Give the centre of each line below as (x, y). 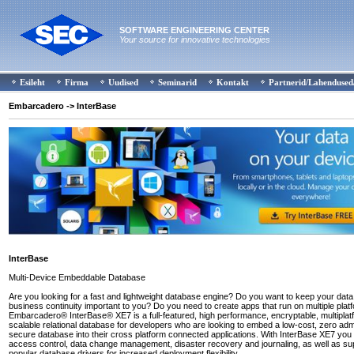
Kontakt (233, 82)
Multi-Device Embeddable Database (77, 277)
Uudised (123, 82)
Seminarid (177, 82)
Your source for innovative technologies (195, 40)
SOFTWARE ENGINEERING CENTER (194, 30)
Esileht (32, 82)
